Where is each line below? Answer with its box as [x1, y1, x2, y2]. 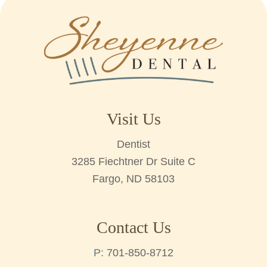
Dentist [117, 138, 150, 151]
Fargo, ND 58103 [92, 173, 175, 185]
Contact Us [96, 218, 171, 237]
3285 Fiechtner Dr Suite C [72, 156, 195, 168]
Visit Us [106, 110, 161, 129]
